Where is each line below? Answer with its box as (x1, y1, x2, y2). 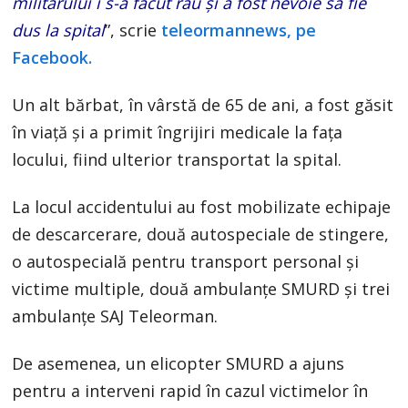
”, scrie (105, 18, 162, 41)
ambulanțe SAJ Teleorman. (12, 304, 219, 327)
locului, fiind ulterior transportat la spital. (12, 148, 342, 170)
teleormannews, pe (161, 18, 317, 41)
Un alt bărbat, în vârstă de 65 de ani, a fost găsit (12, 93, 394, 116)
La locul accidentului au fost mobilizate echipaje (12, 195, 392, 218)
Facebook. (12, 46, 93, 68)
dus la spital (12, 18, 106, 41)
